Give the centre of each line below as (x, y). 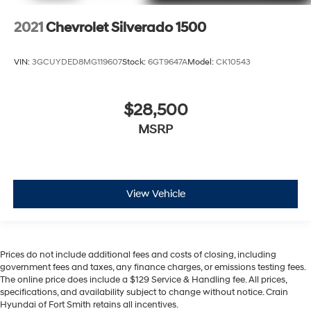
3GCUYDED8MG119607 (77, 62)
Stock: (135, 62)
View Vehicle (155, 194)
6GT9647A (168, 62)
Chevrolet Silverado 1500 (126, 28)
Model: (202, 62)
